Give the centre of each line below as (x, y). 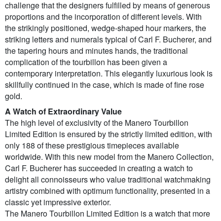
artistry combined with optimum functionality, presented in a (108, 191)
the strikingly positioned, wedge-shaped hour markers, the (106, 28)
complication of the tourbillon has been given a (86, 62)
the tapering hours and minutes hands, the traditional (96, 51)
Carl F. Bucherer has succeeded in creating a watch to (99, 168)
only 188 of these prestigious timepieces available (92, 146)
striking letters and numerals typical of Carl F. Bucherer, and (108, 39)
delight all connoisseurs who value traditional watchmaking (108, 180)
